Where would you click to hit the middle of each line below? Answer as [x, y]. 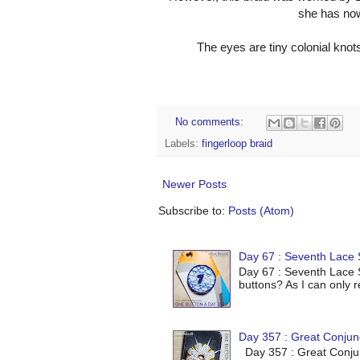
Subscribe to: [193, 210]
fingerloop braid [237, 143]
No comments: [211, 122]
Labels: [183, 143]
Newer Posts [194, 184]
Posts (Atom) [261, 210]
